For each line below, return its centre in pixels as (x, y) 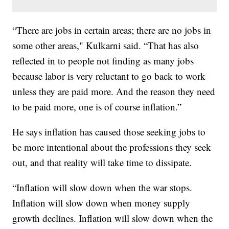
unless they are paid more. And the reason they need (114, 91)
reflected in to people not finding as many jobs (103, 60)
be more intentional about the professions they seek (112, 147)
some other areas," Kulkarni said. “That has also (106, 45)
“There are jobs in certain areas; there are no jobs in (112, 30)
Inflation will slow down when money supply (101, 202)
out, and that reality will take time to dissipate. (104, 162)
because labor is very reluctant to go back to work (109, 76)
